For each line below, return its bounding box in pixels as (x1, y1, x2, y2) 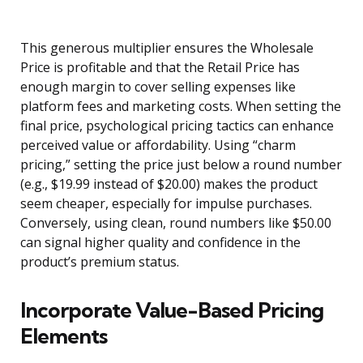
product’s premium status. (20, 253, 179, 271)
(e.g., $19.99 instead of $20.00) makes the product (20, 175, 318, 194)
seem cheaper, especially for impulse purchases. (20, 194, 312, 213)
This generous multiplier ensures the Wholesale (20, 39, 314, 58)
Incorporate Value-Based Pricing (20, 297, 323, 324)
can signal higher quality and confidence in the (20, 233, 301, 252)
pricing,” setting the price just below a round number (20, 156, 342, 174)
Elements (20, 322, 107, 350)
